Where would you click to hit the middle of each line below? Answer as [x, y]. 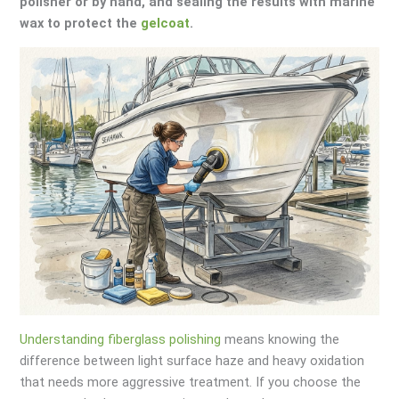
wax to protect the [81, 24]
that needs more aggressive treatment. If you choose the [191, 382]
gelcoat [166, 24]
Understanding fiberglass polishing [121, 339]
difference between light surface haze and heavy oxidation [192, 360]
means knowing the [281, 339]
